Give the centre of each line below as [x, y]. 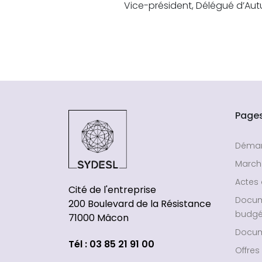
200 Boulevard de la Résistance [140, 204]
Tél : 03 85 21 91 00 [111, 244]
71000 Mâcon [99, 218]
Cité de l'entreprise [112, 190]
